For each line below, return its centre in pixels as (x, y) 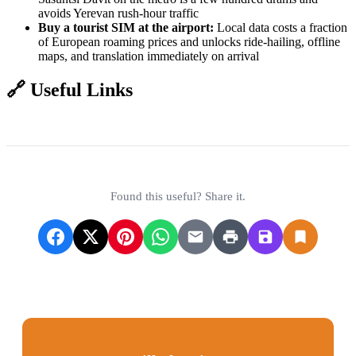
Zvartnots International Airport (83, 124)
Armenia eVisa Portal (213, 124)
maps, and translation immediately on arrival (149, 56)
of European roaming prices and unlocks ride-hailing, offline (189, 42)
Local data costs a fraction (281, 28)
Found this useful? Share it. (178, 197)
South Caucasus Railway (69, 138)
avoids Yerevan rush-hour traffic (118, 14)
